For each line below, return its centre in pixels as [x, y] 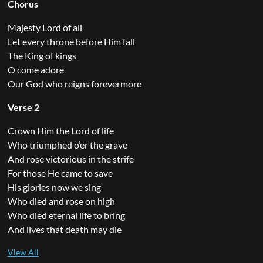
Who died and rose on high [61, 201]
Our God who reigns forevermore [74, 83]
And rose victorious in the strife [70, 159]
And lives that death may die [64, 229]
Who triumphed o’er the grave [67, 144]
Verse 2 [23, 107]
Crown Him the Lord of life [60, 130]
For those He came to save [60, 173]
